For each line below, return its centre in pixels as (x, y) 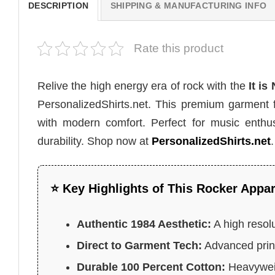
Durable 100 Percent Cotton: (151, 267)
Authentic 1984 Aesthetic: (144, 224)
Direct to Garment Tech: (140, 245)
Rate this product (179, 48)
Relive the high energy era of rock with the (143, 86)
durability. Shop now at (95, 141)
